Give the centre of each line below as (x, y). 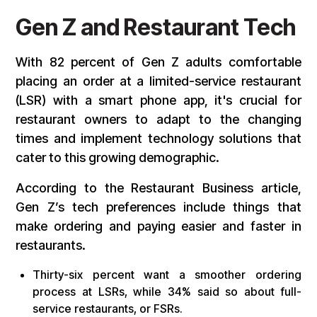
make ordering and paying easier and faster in (158, 226)
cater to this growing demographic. (118, 158)
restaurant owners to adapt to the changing (158, 120)
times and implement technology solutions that (158, 139)
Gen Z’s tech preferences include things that (158, 207)
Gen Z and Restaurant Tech (156, 28)
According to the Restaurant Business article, (158, 188)
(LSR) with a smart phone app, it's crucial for (158, 100)
